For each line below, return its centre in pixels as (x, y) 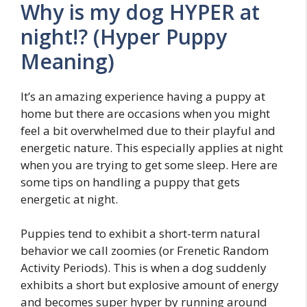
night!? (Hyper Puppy (124, 36)
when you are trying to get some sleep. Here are (149, 164)
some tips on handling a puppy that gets (130, 182)
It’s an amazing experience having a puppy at (143, 96)
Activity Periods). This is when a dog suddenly (144, 268)
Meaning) (67, 61)
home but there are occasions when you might (145, 113)
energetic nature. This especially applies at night (152, 147)
